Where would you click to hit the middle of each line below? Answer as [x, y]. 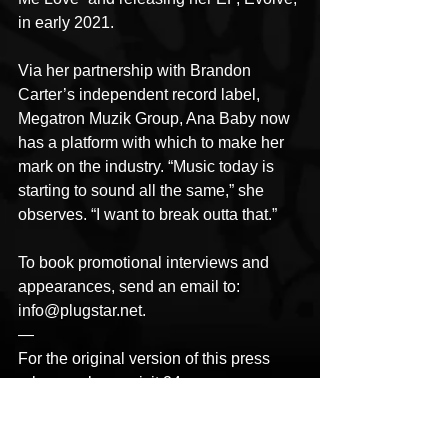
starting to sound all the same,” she [143, 190]
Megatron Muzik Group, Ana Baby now [156, 118]
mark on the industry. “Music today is [148, 166]
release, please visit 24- [102, 382]
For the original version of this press [146, 358]
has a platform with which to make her [153, 142]
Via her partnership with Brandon [136, 70]
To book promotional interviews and [145, 262]
